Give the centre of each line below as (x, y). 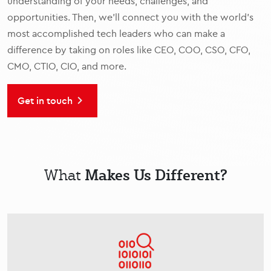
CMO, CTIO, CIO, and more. (67, 66)
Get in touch (45, 100)
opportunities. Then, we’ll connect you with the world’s (130, 17)
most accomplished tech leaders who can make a (116, 33)
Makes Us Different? (156, 174)
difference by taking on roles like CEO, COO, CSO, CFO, (129, 50)
